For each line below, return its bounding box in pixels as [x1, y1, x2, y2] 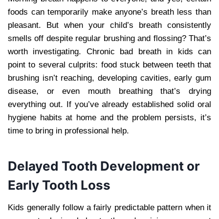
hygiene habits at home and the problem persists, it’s [8, 112, 211, 122]
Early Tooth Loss [8, 177, 110, 193]
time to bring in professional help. [8, 126, 129, 135]
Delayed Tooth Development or [8, 158, 200, 174]
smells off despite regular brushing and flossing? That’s [8, 33, 211, 43]
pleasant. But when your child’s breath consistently [8, 20, 211, 30]
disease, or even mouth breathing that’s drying [8, 86, 211, 96]
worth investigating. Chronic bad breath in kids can [8, 46, 211, 56]
